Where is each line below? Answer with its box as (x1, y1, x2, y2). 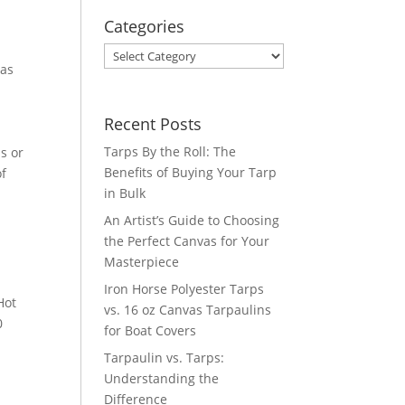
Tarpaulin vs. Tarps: (104, 349, 225, 367)
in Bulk (104, 184, 146, 202)
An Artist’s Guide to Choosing (104, 212, 280, 230)
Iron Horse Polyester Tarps (104, 280, 265, 298)
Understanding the (104, 370, 220, 388)
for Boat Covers (104, 322, 197, 340)
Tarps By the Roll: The (104, 143, 237, 161)
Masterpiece (104, 253, 180, 271)
